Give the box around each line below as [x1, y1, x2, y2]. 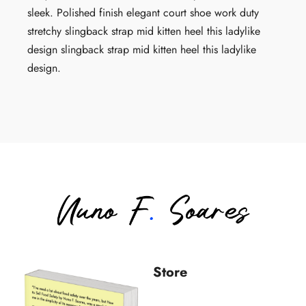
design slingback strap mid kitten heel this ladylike [27, 42, 257, 58]
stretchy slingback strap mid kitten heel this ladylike [27, 23, 261, 40]
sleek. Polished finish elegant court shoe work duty [27, 5, 260, 21]
